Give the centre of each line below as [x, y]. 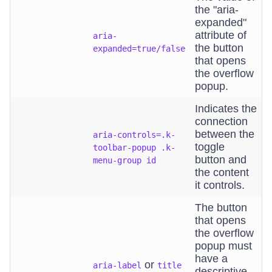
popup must [223, 246]
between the [225, 134]
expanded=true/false [139, 49]
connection [221, 121]
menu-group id [124, 160]
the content [222, 172]
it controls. [220, 185]
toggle [210, 147]
